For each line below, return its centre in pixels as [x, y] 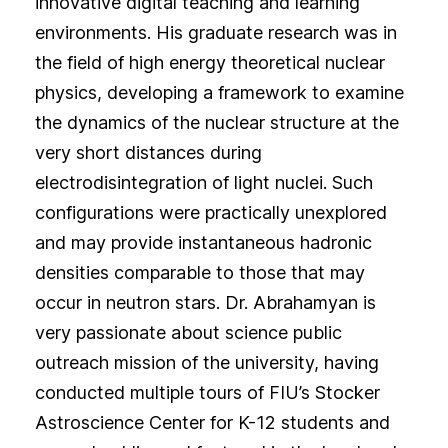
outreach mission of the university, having [206, 363]
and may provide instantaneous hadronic [203, 243]
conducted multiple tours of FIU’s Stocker [207, 393]
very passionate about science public [188, 333]
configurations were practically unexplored [210, 213]
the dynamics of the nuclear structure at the [216, 123]
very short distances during [148, 153]
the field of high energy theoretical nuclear [209, 63]
